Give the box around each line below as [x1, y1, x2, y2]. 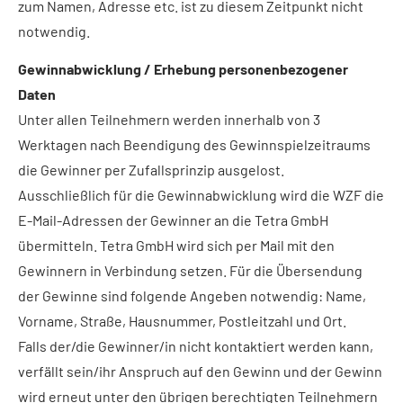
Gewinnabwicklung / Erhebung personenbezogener [18, 60, 348, 78]
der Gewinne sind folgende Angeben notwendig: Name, [18, 287, 366, 305]
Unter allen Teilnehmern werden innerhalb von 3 [18, 111, 320, 129]
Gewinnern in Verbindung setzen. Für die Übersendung [18, 262, 363, 280]
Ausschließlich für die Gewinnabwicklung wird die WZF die [18, 186, 384, 204]
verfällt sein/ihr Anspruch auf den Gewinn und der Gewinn [18, 363, 382, 381]
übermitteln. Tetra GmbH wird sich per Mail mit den [18, 237, 335, 255]
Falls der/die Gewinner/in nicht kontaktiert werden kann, [18, 337, 373, 355]
